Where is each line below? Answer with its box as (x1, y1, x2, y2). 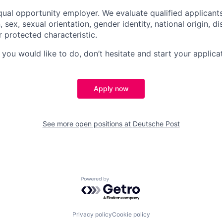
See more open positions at (42, 119, 133, 128)
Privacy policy (72, 211, 112, 219)
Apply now (93, 84, 129, 93)
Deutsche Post (132, 119, 180, 128)
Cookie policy (111, 211, 150, 219)
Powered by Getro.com (81, 176, 168, 186)
